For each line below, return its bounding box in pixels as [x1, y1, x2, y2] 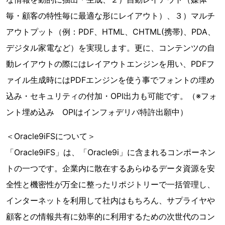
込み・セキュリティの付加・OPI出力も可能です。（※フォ [6, 91, 217, 101]
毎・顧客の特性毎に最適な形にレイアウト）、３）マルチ [6, 11, 215, 21]
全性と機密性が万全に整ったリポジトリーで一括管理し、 [6, 179, 215, 189]
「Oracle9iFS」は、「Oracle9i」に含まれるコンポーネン [6, 147, 215, 157]
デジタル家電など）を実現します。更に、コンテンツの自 [6, 43, 215, 53]
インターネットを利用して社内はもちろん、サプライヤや [6, 195, 215, 205]
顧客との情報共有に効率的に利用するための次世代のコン [6, 211, 215, 221]
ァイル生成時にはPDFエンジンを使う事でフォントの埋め [6, 75, 214, 85]
